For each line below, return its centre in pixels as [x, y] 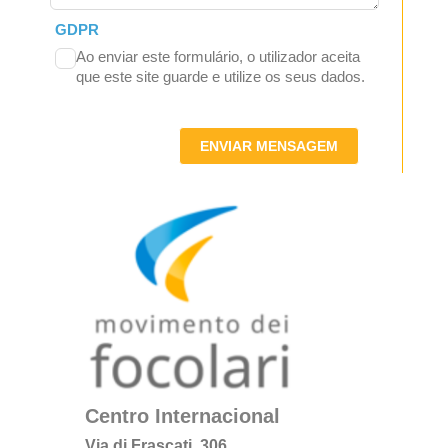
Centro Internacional [182, 416]
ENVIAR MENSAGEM [269, 146]
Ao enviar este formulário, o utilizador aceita [217, 57]
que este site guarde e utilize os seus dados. [220, 77]
